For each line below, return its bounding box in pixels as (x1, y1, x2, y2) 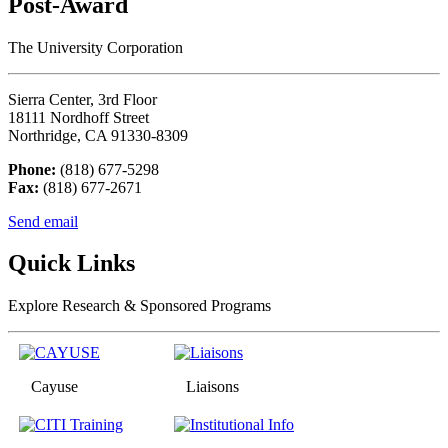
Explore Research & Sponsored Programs (8, 297, 271, 315)
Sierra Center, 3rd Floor (8, 90, 157, 108)
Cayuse (19, 378, 78, 396)
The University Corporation (8, 38, 183, 56)
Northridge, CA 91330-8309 (8, 126, 188, 144)
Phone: (8, 160, 56, 178)
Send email (8, 212, 78, 230)
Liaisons (174, 378, 239, 396)
